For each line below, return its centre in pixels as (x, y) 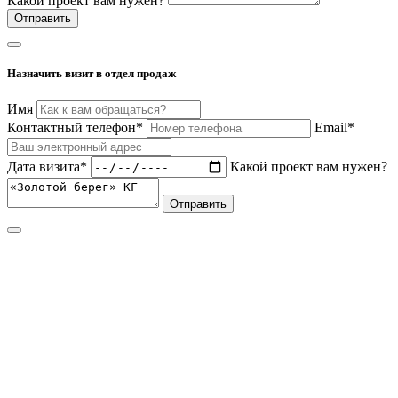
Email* (334, 128)
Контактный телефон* (75, 128)
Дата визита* (47, 166)
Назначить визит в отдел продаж (92, 74)
